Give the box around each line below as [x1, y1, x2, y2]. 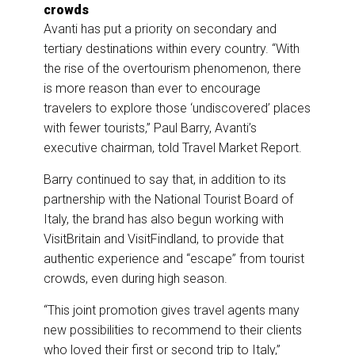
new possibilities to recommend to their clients [44, 323, 302, 338]
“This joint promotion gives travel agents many [44, 303, 300, 319]
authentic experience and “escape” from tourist [44, 251, 304, 267]
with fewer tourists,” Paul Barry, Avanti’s [44, 120, 257, 136]
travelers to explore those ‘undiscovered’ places [44, 101, 311, 116]
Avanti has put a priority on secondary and [44, 21, 277, 37]
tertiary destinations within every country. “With [44, 41, 300, 57]
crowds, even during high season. [44, 271, 227, 287]
